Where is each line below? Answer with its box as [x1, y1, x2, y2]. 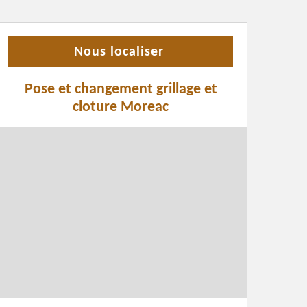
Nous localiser [74, 45, 164, 59]
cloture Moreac [73, 99, 169, 115]
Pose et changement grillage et [24, 82, 217, 97]
